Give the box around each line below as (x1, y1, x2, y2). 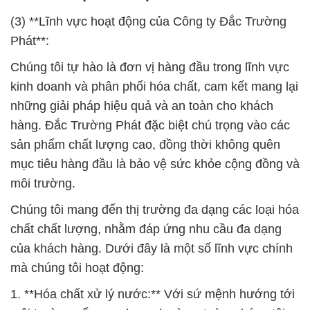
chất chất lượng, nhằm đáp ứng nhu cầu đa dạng (10, 222, 282, 237)
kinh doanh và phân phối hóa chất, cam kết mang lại (10, 80, 298, 94)
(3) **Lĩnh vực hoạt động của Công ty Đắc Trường (10, 15, 286, 29)
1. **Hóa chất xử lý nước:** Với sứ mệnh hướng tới (10, 287, 295, 302)
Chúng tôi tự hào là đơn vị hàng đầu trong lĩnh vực (10, 60, 289, 75)
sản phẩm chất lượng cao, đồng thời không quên (10, 138, 280, 152)
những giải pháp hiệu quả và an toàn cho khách (10, 99, 273, 113)
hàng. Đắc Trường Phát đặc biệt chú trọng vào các (10, 118, 290, 133)
